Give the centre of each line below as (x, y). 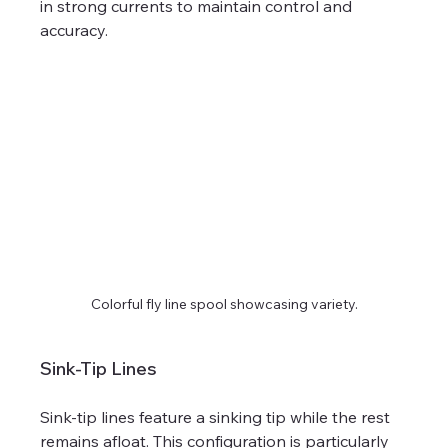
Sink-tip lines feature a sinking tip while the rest (217, 416)
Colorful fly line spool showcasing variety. (224, 303)
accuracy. (74, 30)
